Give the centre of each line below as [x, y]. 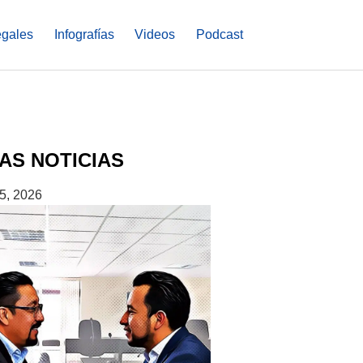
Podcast [220, 35]
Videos [155, 35]
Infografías [84, 35]
